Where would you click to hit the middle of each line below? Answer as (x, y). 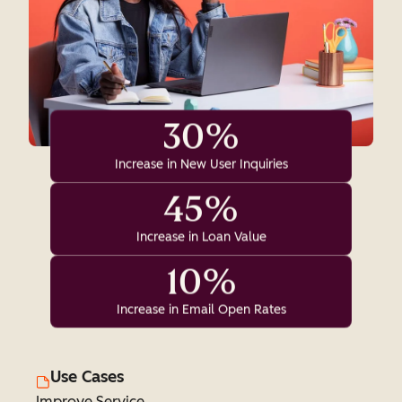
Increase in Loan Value (201, 237)
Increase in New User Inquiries (201, 164)
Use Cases (87, 377)
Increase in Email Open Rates (201, 310)
